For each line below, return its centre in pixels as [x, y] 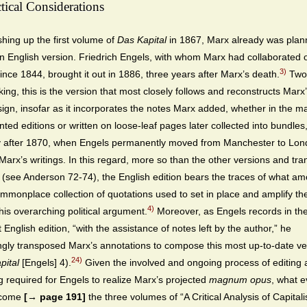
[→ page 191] [55, 297]
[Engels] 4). [45, 263]
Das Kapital [142, 40]
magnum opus [240, 280]
